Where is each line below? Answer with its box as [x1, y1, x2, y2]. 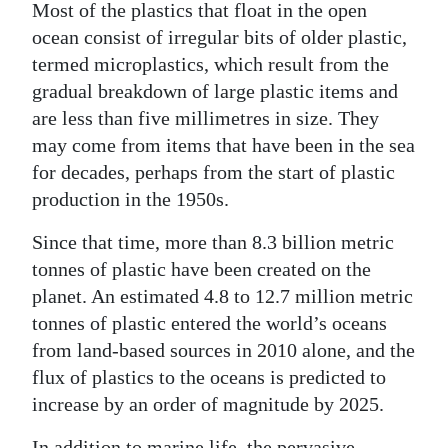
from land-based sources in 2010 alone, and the [32, 338, 415, 361]
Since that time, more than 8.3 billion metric [32, 230, 394, 253]
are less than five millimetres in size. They [32, 106, 379, 129]
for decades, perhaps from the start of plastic [32, 160, 395, 183]
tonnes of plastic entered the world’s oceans [32, 311, 387, 334]
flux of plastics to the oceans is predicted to [32, 365, 386, 388]
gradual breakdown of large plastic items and [32, 79, 398, 102]
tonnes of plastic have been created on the [32, 257, 371, 280]
